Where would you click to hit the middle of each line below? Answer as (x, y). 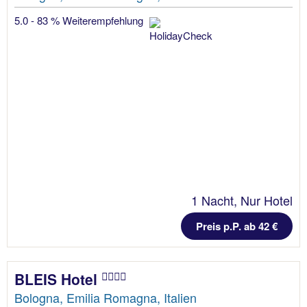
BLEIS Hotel (58, 279)
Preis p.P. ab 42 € (237, 226)
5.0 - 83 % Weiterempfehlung (80, 21)
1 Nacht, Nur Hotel (242, 200)
